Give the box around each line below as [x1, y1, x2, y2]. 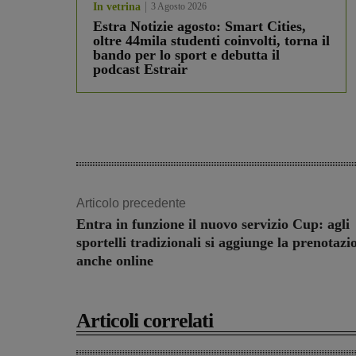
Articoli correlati [76, 309, 213, 333]
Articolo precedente [76, 196, 186, 211]
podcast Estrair [93, 61, 188, 78]
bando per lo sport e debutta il [93, 47, 280, 64]
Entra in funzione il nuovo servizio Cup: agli [76, 216, 350, 233]
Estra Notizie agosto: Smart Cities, [93, 18, 306, 35]
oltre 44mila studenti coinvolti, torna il [93, 33, 330, 49]
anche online [76, 253, 153, 269]
